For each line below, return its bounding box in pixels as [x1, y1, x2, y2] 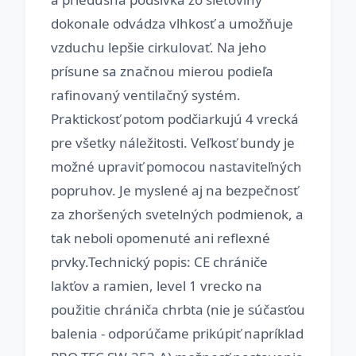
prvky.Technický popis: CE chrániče [51, 253, 268, 271]
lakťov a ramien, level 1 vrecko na [51, 277, 262, 295]
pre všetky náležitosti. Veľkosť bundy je [51, 133, 295, 152]
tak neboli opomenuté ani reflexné [51, 229, 270, 247]
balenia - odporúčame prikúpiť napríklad [51, 324, 304, 342]
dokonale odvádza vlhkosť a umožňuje [51, 14, 293, 33]
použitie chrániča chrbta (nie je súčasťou [51, 300, 305, 319]
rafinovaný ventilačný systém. [51, 86, 241, 104]
